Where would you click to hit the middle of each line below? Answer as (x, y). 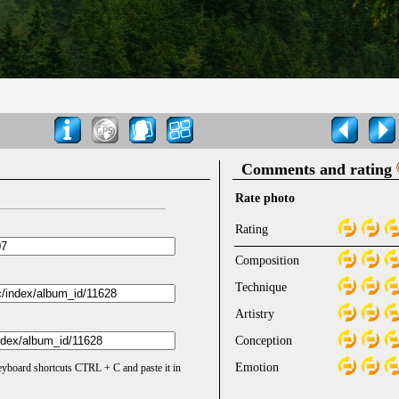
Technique (261, 287)
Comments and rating (319, 169)
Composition (267, 260)
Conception (264, 340)
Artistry (255, 313)
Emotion (257, 367)
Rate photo (265, 198)
